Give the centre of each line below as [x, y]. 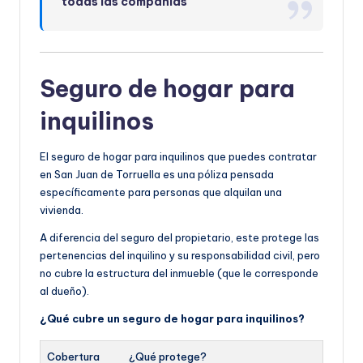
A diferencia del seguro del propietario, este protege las [179, 238]
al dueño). [64, 291]
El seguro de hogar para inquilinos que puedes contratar [178, 157]
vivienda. [62, 210]
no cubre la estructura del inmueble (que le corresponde [179, 273]
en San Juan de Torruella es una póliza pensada [157, 175]
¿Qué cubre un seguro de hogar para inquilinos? [172, 319]
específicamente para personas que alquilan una [161, 192]
